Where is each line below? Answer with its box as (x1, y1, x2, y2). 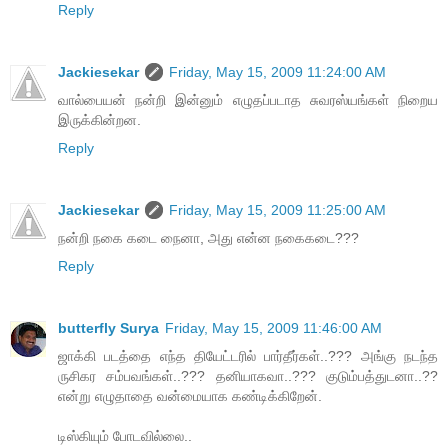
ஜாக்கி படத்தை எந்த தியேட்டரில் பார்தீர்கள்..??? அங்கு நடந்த (58, 348, 438, 365)
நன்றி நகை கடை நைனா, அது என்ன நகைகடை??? (58, 230, 359, 247)
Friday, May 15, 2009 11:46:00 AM (165, 320, 382, 337)
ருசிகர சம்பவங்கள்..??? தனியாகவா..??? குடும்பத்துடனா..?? (58, 368, 438, 385)
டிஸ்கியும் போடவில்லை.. (58, 428, 192, 445)
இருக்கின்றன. (58, 112, 141, 129)
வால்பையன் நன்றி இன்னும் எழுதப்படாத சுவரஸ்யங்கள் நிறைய (58, 92, 438, 109)
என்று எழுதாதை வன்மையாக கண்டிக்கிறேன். (58, 388, 322, 405)
